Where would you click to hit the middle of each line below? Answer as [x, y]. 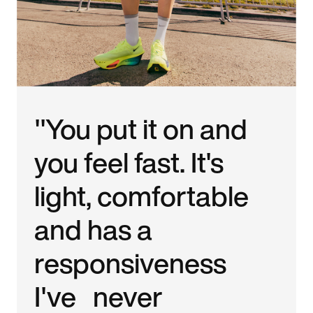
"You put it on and [141, 128]
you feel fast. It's [129, 162]
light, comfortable [142, 195]
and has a [94, 229]
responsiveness [131, 262]
